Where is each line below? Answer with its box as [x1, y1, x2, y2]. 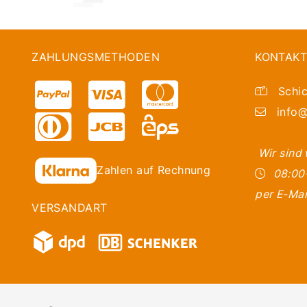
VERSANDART [32, 201, 108, 214]
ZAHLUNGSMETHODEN [32, 51, 160, 64]
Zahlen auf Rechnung [97, 163, 211, 177]
